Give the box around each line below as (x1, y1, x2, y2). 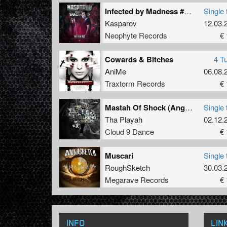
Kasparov (105, 18, 137, 29)
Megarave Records (105, 174, 169, 185)
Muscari (105, 150, 133, 162)
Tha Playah (105, 114, 142, 125)
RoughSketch (105, 162, 150, 173)
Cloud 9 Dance (105, 126, 154, 137)
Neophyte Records (105, 30, 167, 41)
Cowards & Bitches (105, 54, 173, 65)
